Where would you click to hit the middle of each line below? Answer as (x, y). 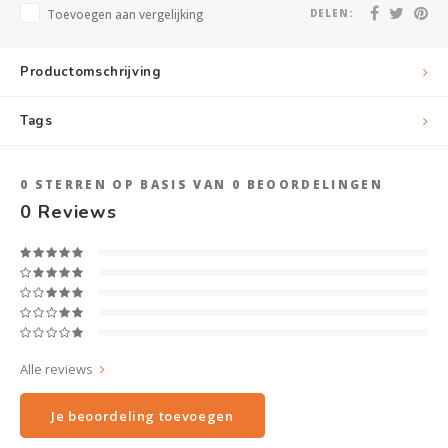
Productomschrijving (91, 72)
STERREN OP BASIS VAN (130, 184)
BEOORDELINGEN (312, 184)
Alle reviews (56, 369)
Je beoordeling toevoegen (142, 415)
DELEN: (331, 13)
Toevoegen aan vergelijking (125, 14)
